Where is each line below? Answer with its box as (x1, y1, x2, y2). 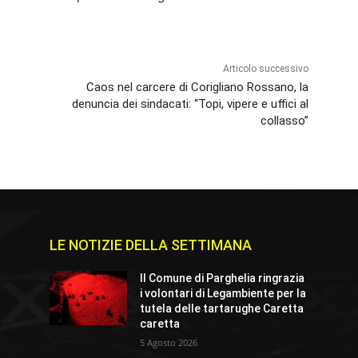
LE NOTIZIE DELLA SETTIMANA (50, 237, 252, 254)
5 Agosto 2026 (140, 336, 198, 349)
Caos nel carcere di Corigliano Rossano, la (86, 80, 308, 95)
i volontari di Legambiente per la (140, 287, 307, 300)
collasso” (260, 113, 308, 129)
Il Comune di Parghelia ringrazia (140, 272, 305, 285)
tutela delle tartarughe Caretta (140, 302, 304, 316)
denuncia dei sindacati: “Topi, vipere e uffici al (71, 97, 308, 112)
